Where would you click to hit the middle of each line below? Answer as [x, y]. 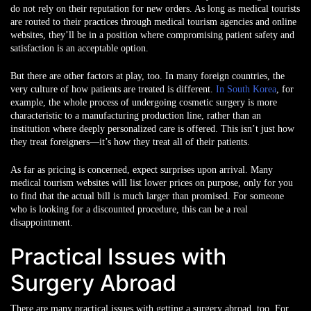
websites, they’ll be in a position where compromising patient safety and [152, 35]
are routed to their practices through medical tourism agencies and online [153, 22]
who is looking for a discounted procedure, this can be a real [129, 210]
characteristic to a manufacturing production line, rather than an [136, 116]
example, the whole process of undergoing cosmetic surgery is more [144, 103]
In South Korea [246, 90]
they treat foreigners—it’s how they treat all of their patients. [130, 142]
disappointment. [42, 223]
